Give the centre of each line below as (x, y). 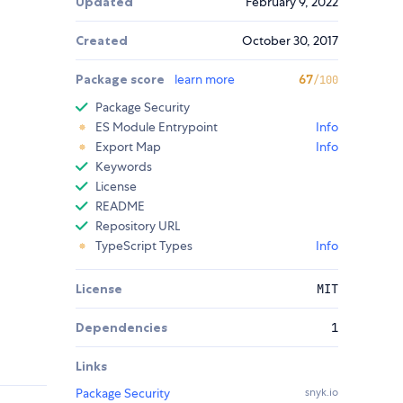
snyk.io (322, 393)
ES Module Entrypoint (157, 127)
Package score (121, 80)
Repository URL (138, 226)
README (120, 206)
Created (102, 41)
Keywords (124, 167)
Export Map (128, 147)
